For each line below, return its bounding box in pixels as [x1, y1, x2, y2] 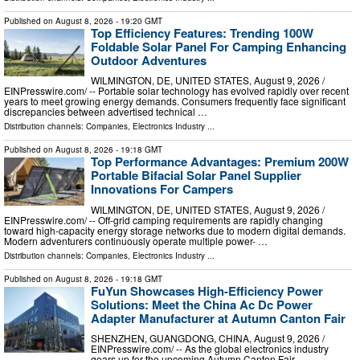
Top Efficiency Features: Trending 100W [91, 23, 313, 42]
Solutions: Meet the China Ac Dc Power [91, 295, 313, 313]
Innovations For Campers [91, 180, 233, 198]
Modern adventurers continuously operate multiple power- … [4, 233, 268, 247]
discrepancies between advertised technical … [4, 104, 207, 119]
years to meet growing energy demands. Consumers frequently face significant [4, 94, 346, 108]
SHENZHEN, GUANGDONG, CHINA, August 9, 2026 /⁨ [91, 331, 325, 346]
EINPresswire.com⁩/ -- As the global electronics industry [91, 342, 329, 356]
